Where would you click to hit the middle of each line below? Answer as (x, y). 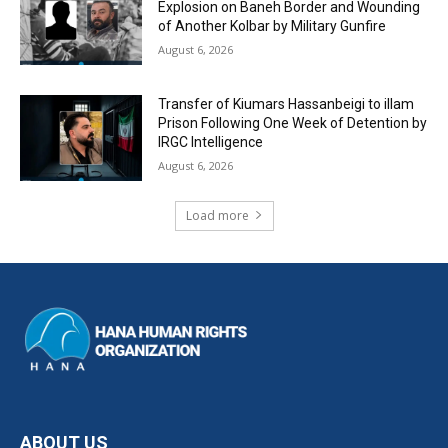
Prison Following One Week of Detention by (293, 122)
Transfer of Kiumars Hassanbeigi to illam (286, 103)
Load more (217, 215)
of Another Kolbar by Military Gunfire (272, 26)
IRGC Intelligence (211, 141)
